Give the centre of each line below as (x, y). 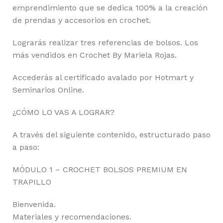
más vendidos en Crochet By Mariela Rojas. (95, 55)
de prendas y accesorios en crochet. (82, 20)
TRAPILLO (32, 182)
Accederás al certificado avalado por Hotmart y (103, 78)
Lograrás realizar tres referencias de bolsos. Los (105, 43)
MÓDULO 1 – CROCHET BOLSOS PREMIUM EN (100, 170)
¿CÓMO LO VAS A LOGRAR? (63, 112)
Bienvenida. (34, 205)
